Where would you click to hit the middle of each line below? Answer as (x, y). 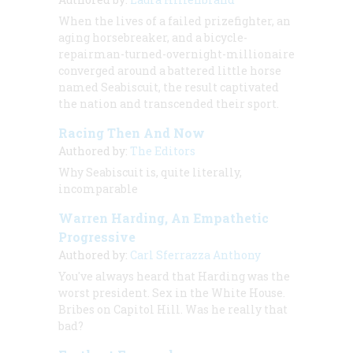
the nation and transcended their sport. (169, 103)
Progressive (97, 236)
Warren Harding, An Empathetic (163, 217)
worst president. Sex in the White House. (172, 292)
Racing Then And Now (132, 132)
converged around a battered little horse (170, 70)
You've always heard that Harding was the (174, 276)
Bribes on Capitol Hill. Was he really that (173, 309)
